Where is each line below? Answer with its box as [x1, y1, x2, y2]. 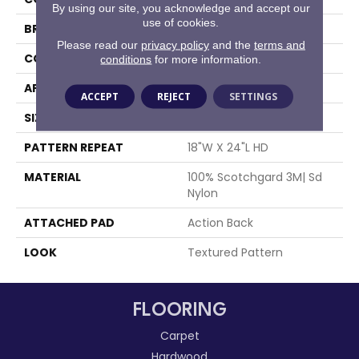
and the [208, 38, 254, 50]
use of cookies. [143, 15, 220, 28]
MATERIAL [24, 169, 81, 186]
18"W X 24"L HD [188, 139, 268, 156]
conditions [100, 52, 152, 65]
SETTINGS [229, 89, 278, 103]
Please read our [56, 38, 141, 50]
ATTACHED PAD [24, 215, 115, 232]
